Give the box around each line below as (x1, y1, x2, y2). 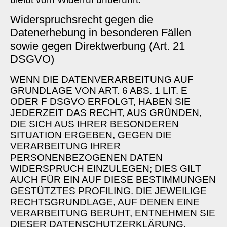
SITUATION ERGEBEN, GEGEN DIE (10, 129, 172, 140)
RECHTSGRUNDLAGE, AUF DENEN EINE (10, 196, 200, 207)
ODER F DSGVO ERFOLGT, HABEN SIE (10, 96, 191, 107)
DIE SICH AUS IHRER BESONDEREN (10, 118, 179, 129)
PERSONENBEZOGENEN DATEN (10, 152, 163, 163)
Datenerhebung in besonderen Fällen (10, 26, 191, 39)
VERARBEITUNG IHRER (10, 140, 121, 152)
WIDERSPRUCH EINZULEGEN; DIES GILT (10, 163, 201, 174)
